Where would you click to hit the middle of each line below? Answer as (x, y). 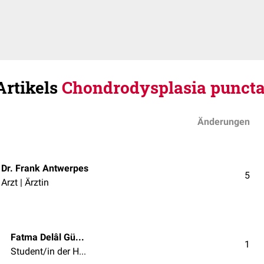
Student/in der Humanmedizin (82, 251)
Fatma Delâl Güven (80, 237)
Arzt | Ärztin (25, 182)
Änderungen (224, 122)
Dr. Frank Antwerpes (45, 168)
